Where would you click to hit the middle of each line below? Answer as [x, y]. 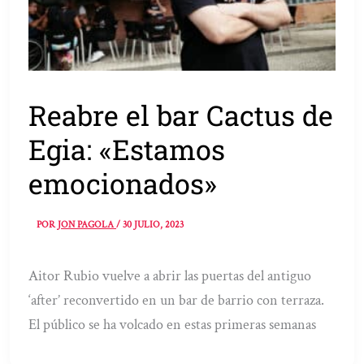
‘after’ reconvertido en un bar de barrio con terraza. [177, 300]
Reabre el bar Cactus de [181, 115]
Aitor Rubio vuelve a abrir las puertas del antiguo [170, 275]
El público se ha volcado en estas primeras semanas [173, 324]
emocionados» [123, 183]
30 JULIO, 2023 [154, 224]
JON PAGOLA [87, 224]
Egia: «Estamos [127, 149]
